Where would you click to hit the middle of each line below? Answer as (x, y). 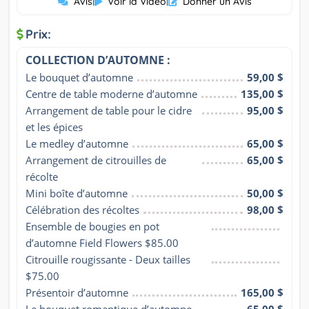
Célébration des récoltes (82, 210)
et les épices (54, 127)
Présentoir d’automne (77, 293)
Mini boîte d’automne (77, 193)
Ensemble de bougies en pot (92, 227)
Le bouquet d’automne (79, 78)
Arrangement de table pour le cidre (109, 111)
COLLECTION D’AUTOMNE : (98, 60)
